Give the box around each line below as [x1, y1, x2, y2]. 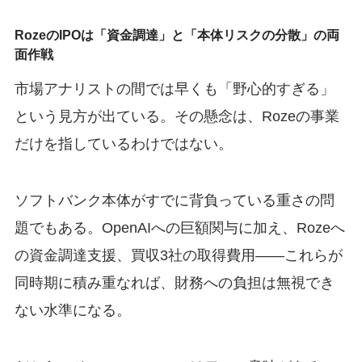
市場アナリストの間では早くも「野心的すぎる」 [14, 81, 335, 98]
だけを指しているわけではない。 [14, 136, 233, 153]
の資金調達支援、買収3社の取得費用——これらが [14, 246, 343, 263]
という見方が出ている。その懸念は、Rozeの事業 [14, 108, 339, 125]
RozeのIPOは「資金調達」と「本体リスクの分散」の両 [14, 27, 339, 43]
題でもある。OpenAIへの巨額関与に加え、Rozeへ [14, 219, 345, 236]
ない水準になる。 [14, 301, 131, 318]
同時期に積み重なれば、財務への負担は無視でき [14, 274, 335, 291]
